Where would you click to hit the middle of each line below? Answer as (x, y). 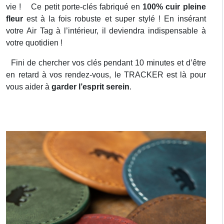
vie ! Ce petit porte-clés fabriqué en (74, 6)
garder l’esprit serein (91, 86)
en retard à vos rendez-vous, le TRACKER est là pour (106, 74)
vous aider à (29, 86)
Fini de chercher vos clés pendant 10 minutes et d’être (106, 62)
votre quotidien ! (34, 42)
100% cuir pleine (174, 6)
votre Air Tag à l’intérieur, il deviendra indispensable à (106, 30)
